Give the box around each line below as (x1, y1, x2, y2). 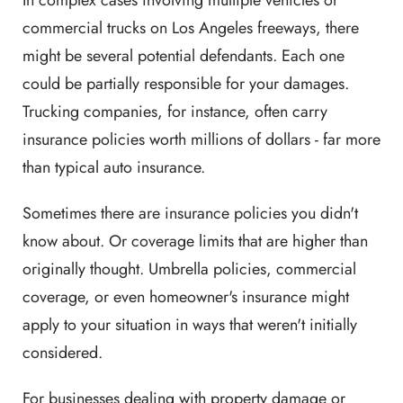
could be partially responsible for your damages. (22, 71, 349, 95)
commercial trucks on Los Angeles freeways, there (22, 15, 359, 40)
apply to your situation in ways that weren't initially (22, 312, 357, 336)
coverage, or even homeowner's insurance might (22, 284, 349, 309)
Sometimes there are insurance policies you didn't (22, 201, 358, 225)
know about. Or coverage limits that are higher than (22, 228, 368, 253)
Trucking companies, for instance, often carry (22, 99, 327, 123)
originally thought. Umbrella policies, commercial (22, 256, 356, 281)
